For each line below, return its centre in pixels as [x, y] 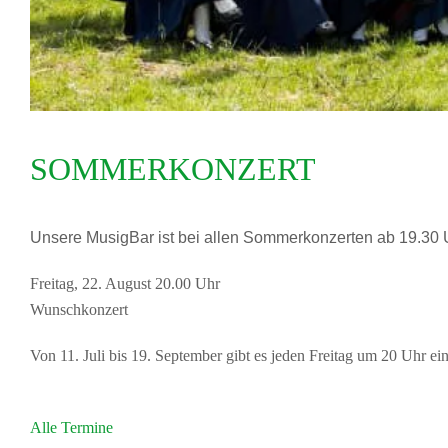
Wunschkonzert [79, 309]
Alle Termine [71, 427]
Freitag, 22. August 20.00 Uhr [125, 283]
